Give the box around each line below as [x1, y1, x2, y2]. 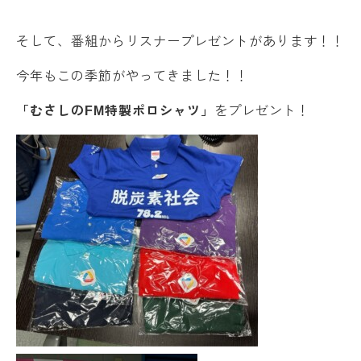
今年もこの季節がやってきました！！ [16, 69, 249, 83]
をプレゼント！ [214, 104, 310, 118]
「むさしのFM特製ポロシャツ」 [16, 104, 214, 118]
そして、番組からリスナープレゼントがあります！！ [16, 35, 345, 48]
